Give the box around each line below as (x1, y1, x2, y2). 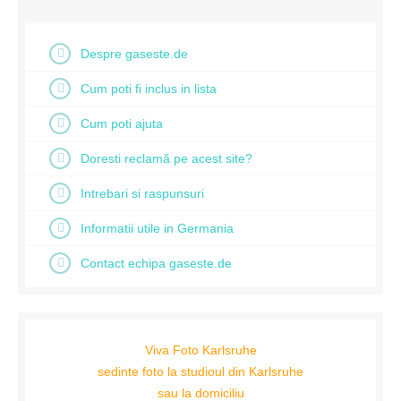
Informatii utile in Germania (81, 221, 234, 235)
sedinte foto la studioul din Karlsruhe (98, 364, 303, 379)
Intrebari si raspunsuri (81, 186, 204, 200)
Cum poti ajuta (81, 116, 163, 131)
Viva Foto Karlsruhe (144, 343, 257, 357)
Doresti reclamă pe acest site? (81, 151, 252, 166)
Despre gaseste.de (81, 47, 188, 61)
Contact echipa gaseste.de (81, 256, 232, 270)
